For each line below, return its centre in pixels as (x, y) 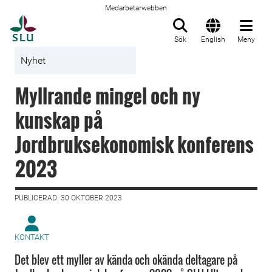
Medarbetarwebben (136, 8)
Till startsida (66, 21)
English (213, 39)
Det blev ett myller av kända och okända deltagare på (126, 260)
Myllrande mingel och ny (108, 96)
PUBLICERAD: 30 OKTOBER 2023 (68, 198)
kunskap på (59, 120)
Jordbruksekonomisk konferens (134, 144)
